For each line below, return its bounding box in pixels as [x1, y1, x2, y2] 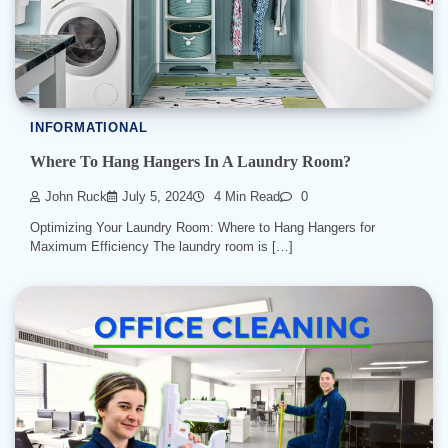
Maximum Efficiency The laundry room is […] [30, 239, 293, 255]
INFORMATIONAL [30, 120, 148, 135]
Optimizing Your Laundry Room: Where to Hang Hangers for [30, 220, 375, 236]
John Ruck [45, 189, 107, 204]
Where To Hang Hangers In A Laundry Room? [30, 153, 351, 171]
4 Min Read [210, 189, 280, 204]
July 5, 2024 [122, 189, 193, 204]
